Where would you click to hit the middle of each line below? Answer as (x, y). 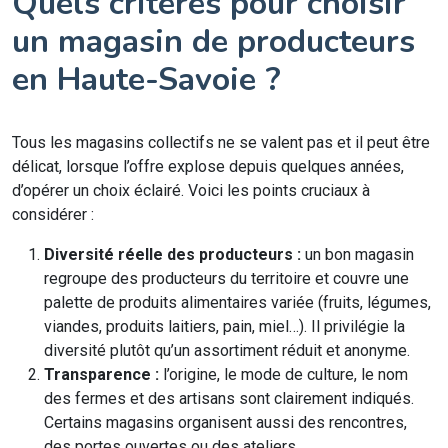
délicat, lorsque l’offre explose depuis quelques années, (208, 166)
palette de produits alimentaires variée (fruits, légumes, (237, 302)
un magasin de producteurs (213, 41)
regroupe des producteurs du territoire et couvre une (226, 278)
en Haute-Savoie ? (146, 79)
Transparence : (101, 374)
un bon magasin (357, 254)
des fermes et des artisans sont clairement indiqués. (229, 398)
